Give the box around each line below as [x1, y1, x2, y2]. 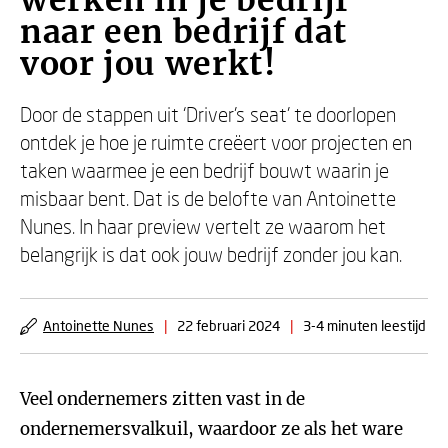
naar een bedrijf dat [20, 12, 348, 52]
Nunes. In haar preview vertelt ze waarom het [20, 214, 386, 238]
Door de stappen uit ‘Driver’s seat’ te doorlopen [20, 102, 396, 126]
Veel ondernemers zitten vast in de [20, 388, 305, 410]
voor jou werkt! [20, 44, 276, 84]
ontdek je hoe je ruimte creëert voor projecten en [20, 130, 412, 154]
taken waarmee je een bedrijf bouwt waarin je [20, 158, 389, 182]
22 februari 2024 [177, 317, 280, 334]
